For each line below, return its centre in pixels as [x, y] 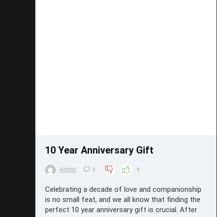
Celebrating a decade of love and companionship [123, 189]
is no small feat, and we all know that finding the [123, 199]
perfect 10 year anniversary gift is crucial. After [121, 209]
